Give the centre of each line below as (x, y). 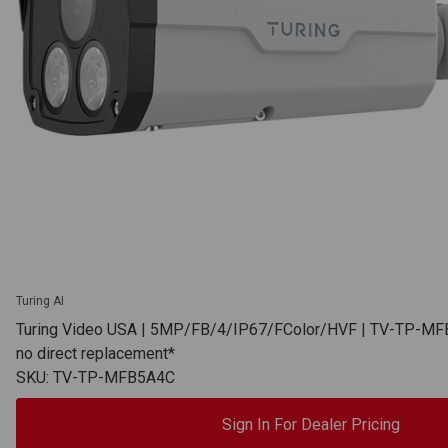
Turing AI (40, 301)
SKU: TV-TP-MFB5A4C (95, 378)
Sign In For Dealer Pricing (310, 425)
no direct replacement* (95, 354)
